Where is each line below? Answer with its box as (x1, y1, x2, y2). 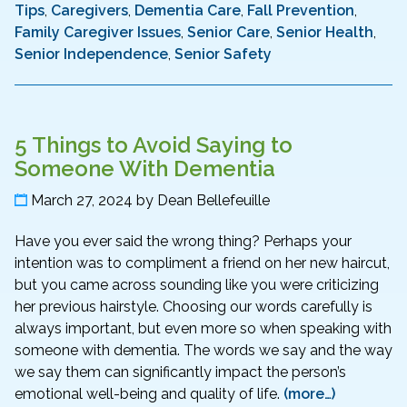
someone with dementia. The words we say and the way (15, 342, 392, 360)
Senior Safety (174, 45, 272, 63)
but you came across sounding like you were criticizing (15, 276, 379, 294)
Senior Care (187, 23, 270, 41)
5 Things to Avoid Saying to (15, 131, 293, 158)
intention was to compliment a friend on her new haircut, (15, 254, 390, 273)
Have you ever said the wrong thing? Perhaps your (15, 233, 352, 251)
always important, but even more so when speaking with (15, 320, 392, 338)
